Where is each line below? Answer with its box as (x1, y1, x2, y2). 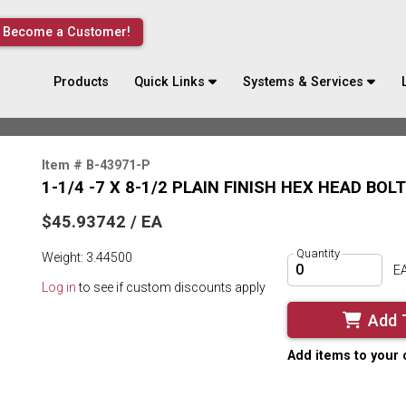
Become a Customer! (2, 24, 130, 40)
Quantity (295, 246, 340, 261)
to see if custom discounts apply (76, 280, 266, 295)
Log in (42, 280, 76, 295)
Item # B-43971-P (42, 157, 150, 172)
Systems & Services (243, 73, 364, 90)
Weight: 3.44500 (42, 250, 132, 266)
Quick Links (134, 73, 206, 90)
